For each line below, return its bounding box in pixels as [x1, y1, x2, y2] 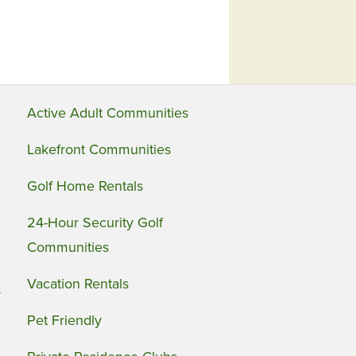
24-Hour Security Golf [27, 214, 164, 231]
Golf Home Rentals [27, 177, 144, 195]
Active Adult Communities [27, 104, 189, 122]
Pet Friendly [27, 311, 103, 329]
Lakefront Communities [27, 141, 172, 158]
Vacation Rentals [27, 275, 130, 292]
